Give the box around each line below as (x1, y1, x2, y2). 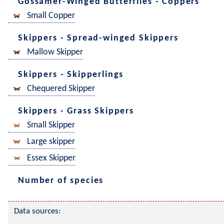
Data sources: (14, 207, 61, 215)
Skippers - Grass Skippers (18, 106, 134, 116)
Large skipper (27, 137, 75, 147)
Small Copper (27, 11, 75, 21)
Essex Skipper (27, 153, 75, 163)
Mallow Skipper (27, 47, 83, 57)
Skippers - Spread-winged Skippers (18, 33, 178, 43)
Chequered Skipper (27, 84, 95, 94)
